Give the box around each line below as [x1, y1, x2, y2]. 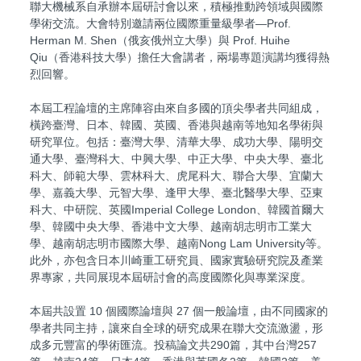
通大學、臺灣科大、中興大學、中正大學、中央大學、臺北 [30, 151, 323, 165]
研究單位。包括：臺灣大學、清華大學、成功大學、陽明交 [30, 135, 323, 148]
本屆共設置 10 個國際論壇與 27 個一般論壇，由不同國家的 [30, 304, 328, 317]
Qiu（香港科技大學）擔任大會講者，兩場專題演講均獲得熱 [30, 50, 330, 64]
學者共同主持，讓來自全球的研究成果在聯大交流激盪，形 [30, 321, 323, 334]
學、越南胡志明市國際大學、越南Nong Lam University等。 [30, 236, 328, 250]
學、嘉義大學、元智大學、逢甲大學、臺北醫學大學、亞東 [30, 185, 323, 199]
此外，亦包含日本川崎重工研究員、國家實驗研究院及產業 [30, 253, 323, 267]
